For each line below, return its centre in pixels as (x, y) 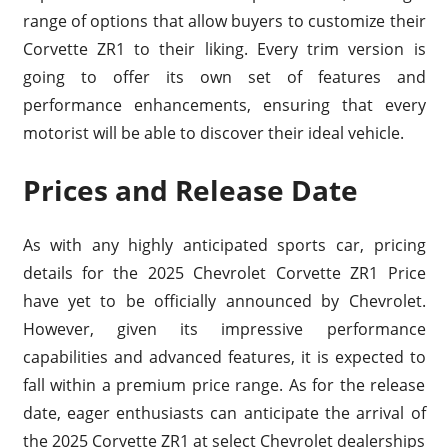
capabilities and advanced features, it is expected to (224, 357)
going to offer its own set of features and (224, 77)
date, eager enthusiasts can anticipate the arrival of (224, 413)
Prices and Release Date (190, 190)
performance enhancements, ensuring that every (224, 105)
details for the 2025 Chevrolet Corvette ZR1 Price (224, 273)
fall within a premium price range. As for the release (224, 385)
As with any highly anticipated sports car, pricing (224, 245)
